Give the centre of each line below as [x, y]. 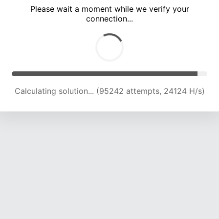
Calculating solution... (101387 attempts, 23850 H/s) [109, 91]
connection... [109, 19]
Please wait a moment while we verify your [109, 9]
